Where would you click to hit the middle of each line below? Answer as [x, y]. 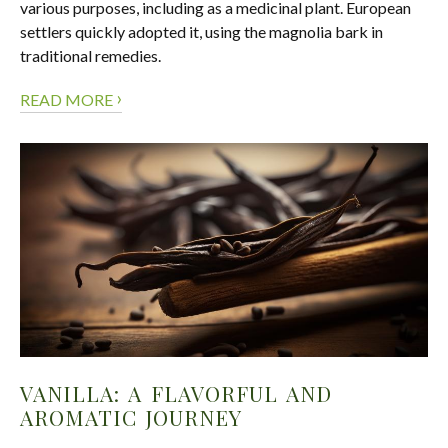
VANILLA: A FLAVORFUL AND [176, 393]
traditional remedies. [90, 55]
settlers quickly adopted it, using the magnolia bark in [201, 31]
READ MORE [68, 99]
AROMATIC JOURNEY [131, 417]
